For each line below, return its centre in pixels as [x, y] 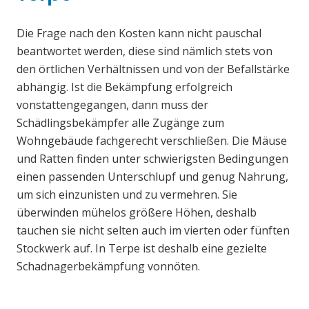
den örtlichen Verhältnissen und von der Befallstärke [153, 69]
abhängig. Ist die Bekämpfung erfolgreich [124, 87]
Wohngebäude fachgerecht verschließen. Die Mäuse [152, 141]
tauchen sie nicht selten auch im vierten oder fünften [153, 231]
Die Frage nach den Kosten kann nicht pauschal [139, 33]
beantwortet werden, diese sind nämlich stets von [144, 51]
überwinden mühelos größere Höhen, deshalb [137, 213]
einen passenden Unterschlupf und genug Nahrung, [152, 177]
